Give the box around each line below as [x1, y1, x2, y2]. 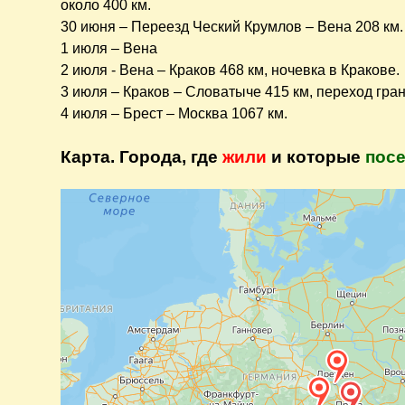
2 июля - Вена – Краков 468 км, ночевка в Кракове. [61, 62, 400, 79]
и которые [267, 147, 366, 167]
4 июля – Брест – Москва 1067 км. [61, 106, 288, 122]
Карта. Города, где [61, 147, 223, 167]
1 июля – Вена [61, 41, 158, 57]
